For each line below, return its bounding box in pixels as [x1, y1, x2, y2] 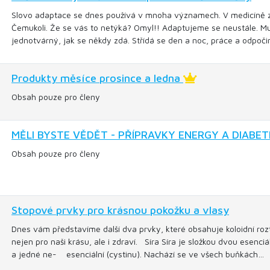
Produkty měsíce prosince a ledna [11, 72, 183, 84]
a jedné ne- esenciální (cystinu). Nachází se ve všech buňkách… [11, 249, 264, 259]
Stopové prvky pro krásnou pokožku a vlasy [11, 204, 229, 216]
